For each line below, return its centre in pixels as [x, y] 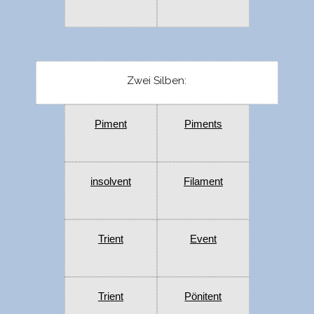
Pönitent [203, 296]
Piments [203, 124]
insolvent [110, 182]
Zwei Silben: [157, 81]
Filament [203, 182]
